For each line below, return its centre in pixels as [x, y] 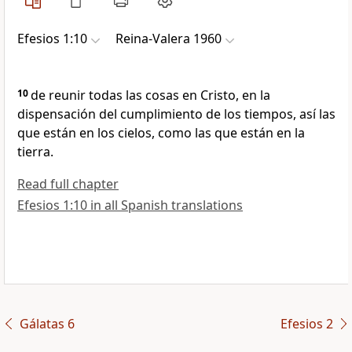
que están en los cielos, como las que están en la [161, 133]
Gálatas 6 [47, 324]
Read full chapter [68, 184]
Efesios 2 [306, 324]
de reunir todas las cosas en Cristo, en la [150, 95]
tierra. [35, 152]
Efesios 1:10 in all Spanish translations [130, 205]
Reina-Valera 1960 [169, 39]
